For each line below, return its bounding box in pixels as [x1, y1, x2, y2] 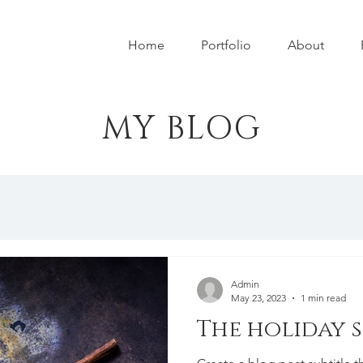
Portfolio [200, 37, 251, 53]
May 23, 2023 [231, 292, 286, 304]
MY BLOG [101, 107, 262, 151]
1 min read [301, 292, 346, 304]
